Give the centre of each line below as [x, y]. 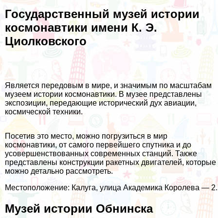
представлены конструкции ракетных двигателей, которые [110, 162]
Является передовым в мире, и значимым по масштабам [108, 85]
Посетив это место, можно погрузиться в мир [86, 136]
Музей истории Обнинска [79, 208]
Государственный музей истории [102, 14]
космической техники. [44, 111]
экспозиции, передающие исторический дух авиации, [101, 103]
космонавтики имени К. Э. [81, 28]
